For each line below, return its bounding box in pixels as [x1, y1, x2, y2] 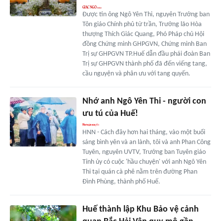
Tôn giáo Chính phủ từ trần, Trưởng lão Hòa [82, 20, 202, 28]
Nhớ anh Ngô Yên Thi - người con [82, 96, 206, 106]
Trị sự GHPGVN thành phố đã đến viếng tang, [82, 60, 207, 68]
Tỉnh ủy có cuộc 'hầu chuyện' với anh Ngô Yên [82, 158, 206, 166]
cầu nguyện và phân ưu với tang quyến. [82, 70, 190, 77]
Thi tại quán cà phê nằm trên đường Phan [82, 168, 197, 176]
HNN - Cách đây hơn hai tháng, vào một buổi [82, 128, 205, 136]
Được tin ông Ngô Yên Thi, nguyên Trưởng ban [82, 10, 210, 18]
